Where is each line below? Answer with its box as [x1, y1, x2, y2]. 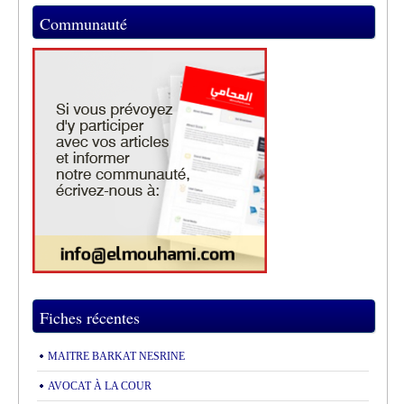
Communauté [40, 13, 127, 35]
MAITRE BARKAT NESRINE [48, 350, 185, 363]
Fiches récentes [40, 307, 140, 329]
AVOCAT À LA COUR [48, 380, 151, 393]
